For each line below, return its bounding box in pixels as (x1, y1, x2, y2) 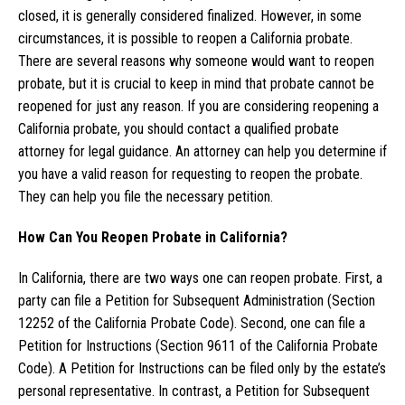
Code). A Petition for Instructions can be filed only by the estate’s (18, 360, 386, 378)
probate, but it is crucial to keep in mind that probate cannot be (18, 75, 374, 93)
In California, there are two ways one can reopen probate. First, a (18, 269, 382, 287)
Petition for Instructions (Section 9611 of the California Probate (18, 337, 378, 355)
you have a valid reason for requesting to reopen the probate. (18, 165, 363, 184)
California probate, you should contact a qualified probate (18, 120, 339, 138)
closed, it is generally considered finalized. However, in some (18, 7, 362, 25)
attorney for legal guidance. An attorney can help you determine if (18, 143, 387, 161)
